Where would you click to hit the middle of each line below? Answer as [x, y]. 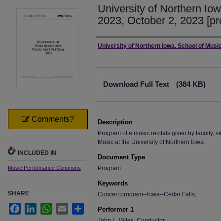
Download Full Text [137, 84]
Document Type [121, 157]
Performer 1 [116, 209]
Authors [113, 47]
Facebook [34, 207]
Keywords [113, 183]
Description [115, 122]
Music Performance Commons [44, 168]
